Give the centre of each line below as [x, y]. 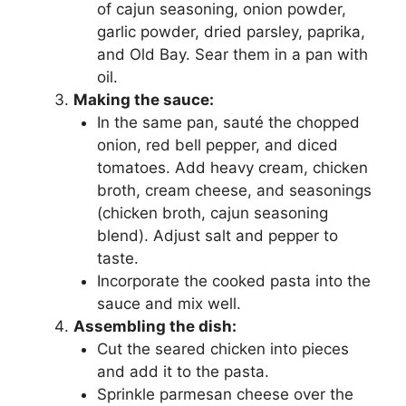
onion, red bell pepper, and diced [217, 145]
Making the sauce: [144, 100]
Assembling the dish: [155, 327]
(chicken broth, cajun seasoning [212, 213]
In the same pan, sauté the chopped [228, 123]
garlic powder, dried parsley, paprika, [231, 32]
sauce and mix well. [169, 304]
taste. [117, 259]
